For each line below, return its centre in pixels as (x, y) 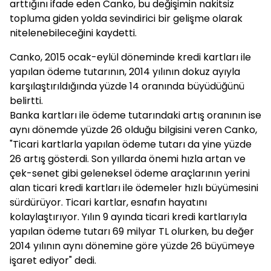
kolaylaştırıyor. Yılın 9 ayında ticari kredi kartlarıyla (128, 217)
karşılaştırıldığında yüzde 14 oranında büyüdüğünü (127, 86)
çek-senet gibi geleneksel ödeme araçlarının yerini (130, 173)
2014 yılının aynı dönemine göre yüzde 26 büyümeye (132, 246)
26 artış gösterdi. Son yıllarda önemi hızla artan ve (128, 159)
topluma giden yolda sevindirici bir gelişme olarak (126, 18)
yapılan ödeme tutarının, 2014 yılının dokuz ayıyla (125, 72)
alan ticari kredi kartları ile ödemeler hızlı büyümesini (134, 188)
